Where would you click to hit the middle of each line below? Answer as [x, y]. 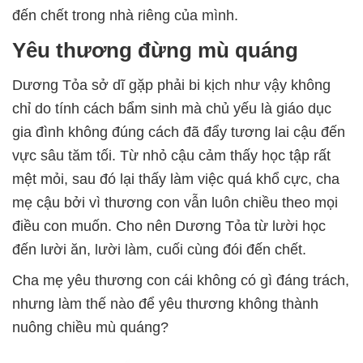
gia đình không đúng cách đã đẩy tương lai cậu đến [179, 132]
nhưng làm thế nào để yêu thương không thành [165, 303]
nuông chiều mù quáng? [90, 327]
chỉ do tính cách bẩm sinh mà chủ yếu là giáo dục [172, 108]
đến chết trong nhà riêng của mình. [125, 15]
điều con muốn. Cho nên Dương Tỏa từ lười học [169, 226]
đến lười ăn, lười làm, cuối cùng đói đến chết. [159, 249]
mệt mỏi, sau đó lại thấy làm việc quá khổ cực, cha [176, 179]
